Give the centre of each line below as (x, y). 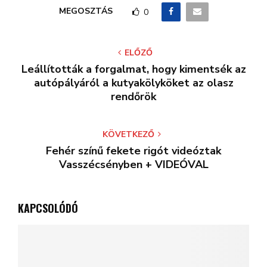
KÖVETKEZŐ (128, 134)
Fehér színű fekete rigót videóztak (133, 151)
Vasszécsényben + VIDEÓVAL (133, 164)
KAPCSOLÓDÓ (48, 208)
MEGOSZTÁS (86, 11)
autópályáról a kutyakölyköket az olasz (133, 83)
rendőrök (133, 97)
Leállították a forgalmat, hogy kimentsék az (133, 69)
